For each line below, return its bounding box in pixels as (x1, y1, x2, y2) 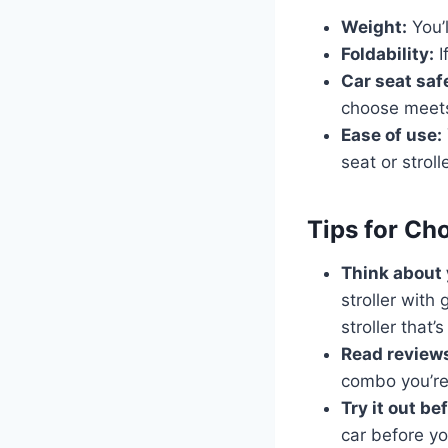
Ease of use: (341, 124, 442, 145)
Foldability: (341, 43, 434, 64)
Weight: (341, 16, 407, 37)
